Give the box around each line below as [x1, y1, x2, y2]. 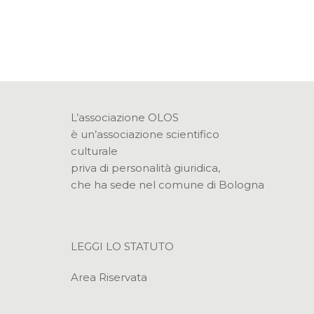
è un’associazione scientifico [70, 127, 219, 141]
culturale [70, 144, 118, 158]
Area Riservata [70, 270, 147, 284]
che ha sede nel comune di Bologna [70, 177, 264, 191]
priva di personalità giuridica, [70, 161, 220, 175]
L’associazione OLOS [70, 110, 179, 124]
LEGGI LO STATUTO [70, 239, 174, 253]
